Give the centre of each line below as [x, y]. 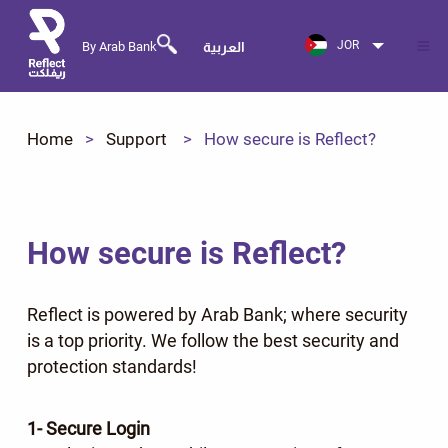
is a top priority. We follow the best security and [212, 340]
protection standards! [111, 366]
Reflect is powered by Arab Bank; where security [217, 314]
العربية [223, 46]
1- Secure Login [88, 428]
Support [136, 139]
